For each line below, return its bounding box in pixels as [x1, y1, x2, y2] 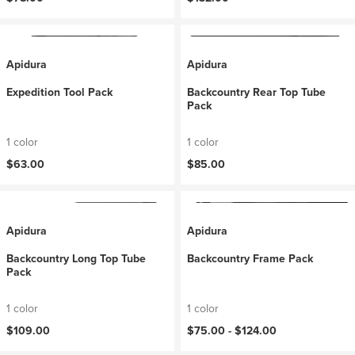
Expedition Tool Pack [6, 84, 113, 101]
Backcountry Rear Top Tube [187, 84, 326, 101]
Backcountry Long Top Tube [6, 250, 146, 267]
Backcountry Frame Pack [187, 250, 313, 267]
